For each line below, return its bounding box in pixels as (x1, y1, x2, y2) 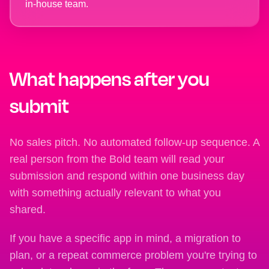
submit (10, 94, 69, 118)
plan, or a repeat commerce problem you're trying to (10, 249, 257, 262)
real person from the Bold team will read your (10, 153, 225, 166)
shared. (10, 204, 46, 216)
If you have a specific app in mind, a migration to (10, 232, 241, 245)
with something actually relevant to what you (10, 187, 221, 199)
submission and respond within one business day (10, 170, 244, 183)
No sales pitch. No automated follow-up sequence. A (10, 136, 259, 149)
